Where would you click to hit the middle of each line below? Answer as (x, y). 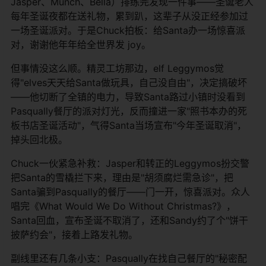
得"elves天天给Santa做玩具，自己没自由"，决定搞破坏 (129, 82)
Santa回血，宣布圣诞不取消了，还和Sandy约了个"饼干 (129, 220)
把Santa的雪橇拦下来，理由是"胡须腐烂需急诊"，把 (122, 177)
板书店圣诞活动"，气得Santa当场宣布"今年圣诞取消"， (129, 125)
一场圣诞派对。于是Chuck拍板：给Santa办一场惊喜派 (128, 30)
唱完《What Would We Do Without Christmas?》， (123, 206)
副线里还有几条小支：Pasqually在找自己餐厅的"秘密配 (129, 258)
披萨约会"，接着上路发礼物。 (74, 234)
